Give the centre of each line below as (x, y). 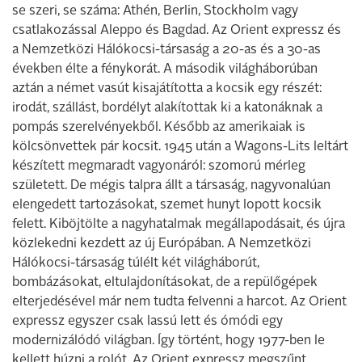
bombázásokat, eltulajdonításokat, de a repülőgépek (165, 283)
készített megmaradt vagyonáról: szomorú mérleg (159, 166)
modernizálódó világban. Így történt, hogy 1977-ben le (168, 341)
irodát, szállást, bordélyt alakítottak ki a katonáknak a (167, 108)
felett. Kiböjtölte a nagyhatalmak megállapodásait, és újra (179, 225)
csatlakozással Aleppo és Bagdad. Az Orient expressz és (177, 31)
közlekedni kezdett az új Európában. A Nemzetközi (162, 244)
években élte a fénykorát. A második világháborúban (165, 69)
